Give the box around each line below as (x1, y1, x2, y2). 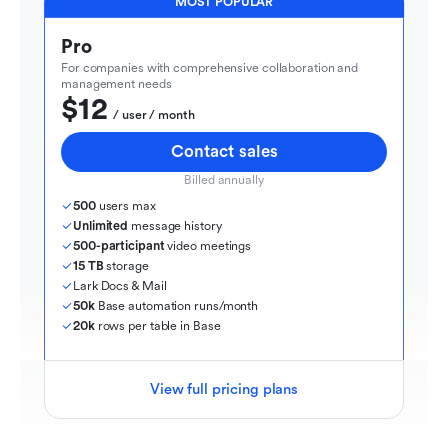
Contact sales (170, 141, 278, 161)
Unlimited (73, 218, 129, 233)
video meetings (167, 238, 252, 253)
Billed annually (184, 172, 264, 187)
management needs (61, 76, 172, 91)
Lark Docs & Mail (73, 278, 167, 293)
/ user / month (113, 107, 195, 122)
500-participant (73, 238, 165, 253)
